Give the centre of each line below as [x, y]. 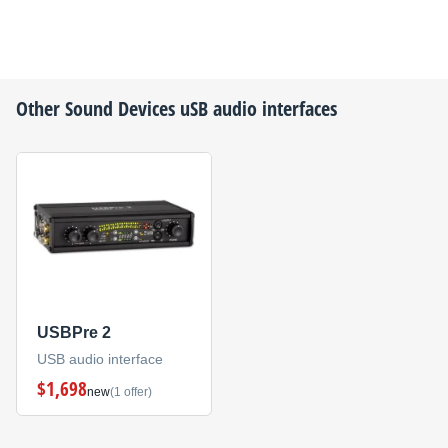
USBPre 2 [73, 333]
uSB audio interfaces [256, 108]
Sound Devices [120, 108]
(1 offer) [130, 392]
